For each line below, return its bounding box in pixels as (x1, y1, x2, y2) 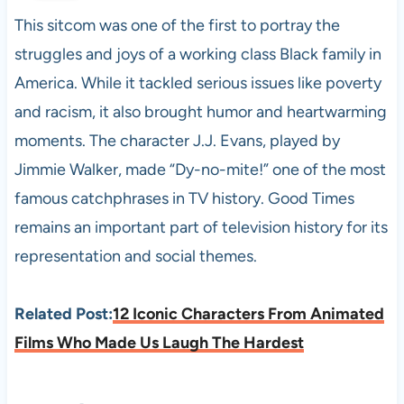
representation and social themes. (14, 245, 257, 266)
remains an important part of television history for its (14, 216, 388, 237)
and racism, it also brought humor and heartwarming (14, 101, 387, 122)
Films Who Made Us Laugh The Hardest (14, 332, 304, 353)
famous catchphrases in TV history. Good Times (14, 188, 354, 208)
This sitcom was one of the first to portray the (14, 14, 340, 35)
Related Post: (14, 303, 113, 324)
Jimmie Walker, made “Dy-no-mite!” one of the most (14, 159, 386, 179)
